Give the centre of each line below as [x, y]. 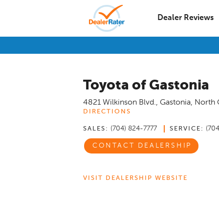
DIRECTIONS [107, 112]
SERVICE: [187, 129]
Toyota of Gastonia [146, 86]
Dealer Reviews [186, 18]
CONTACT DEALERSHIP [142, 146]
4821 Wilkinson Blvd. [120, 103]
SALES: [96, 129]
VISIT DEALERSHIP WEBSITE [135, 178]
